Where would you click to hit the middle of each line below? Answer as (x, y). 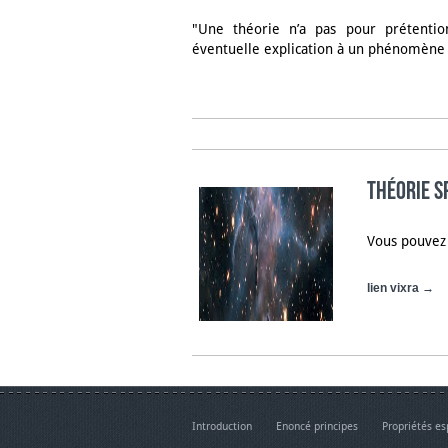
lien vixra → (400, 288)
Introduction (222, 426)
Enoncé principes (317, 426)
